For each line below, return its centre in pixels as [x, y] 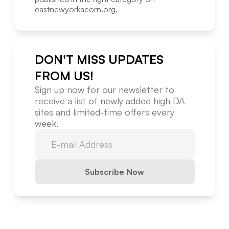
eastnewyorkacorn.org [75, 9]
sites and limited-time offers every [104, 112]
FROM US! [64, 76]
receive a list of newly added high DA [110, 101]
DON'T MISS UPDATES [99, 60]
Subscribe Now [114, 172]
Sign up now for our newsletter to [104, 90]
